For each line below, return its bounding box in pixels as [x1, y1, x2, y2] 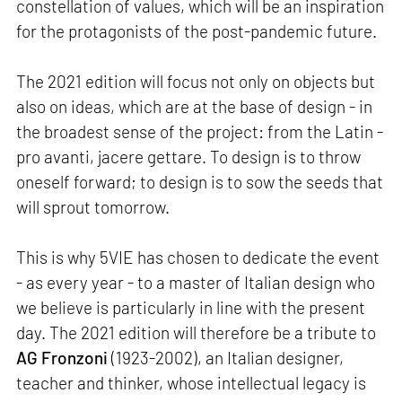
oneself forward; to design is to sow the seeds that [16, 170, 384, 192]
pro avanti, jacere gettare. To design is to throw [16, 145, 362, 167]
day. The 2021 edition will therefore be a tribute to [16, 321, 377, 343]
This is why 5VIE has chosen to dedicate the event [16, 246, 380, 267]
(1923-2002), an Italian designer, [108, 346, 345, 368]
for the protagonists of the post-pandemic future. [16, 20, 378, 41]
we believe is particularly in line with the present [16, 296, 366, 318]
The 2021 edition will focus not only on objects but [16, 70, 376, 92]
